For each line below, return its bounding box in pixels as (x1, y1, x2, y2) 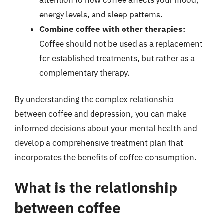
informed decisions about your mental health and (15, 123, 197, 134)
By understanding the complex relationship (15, 94, 174, 105)
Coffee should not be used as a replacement (39, 38, 202, 49)
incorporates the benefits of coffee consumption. (15, 152, 197, 163)
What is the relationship (15, 177, 177, 197)
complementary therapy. (39, 67, 130, 78)
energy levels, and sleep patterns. (39, 9, 163, 20)
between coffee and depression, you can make (15, 108, 186, 119)
